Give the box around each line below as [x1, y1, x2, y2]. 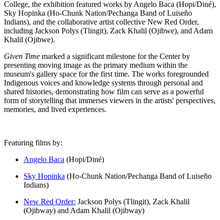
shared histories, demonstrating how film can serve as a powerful [4, 87, 204, 96]
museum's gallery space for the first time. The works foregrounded [4, 70, 209, 79]
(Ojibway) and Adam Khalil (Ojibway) [24, 206, 146, 215]
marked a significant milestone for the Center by [40, 52, 190, 61]
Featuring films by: [4, 138, 66, 147]
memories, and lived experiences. [4, 105, 107, 114]
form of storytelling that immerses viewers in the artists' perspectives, [4, 96, 216, 105]
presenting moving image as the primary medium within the [4, 61, 188, 70]
